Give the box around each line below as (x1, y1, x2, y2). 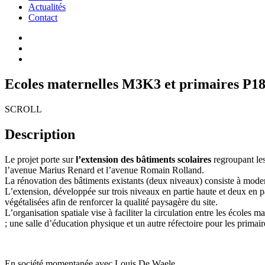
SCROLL (5, 104, 42, 114)
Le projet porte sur (5, 154, 73, 164)
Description (5, 126, 75, 142)
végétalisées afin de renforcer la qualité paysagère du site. (5, 196, 218, 207)
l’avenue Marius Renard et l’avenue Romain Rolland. (5, 164, 204, 175)
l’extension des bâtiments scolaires (73, 154, 211, 164)
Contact (28, 12, 57, 22)
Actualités (28, 2, 66, 12)
